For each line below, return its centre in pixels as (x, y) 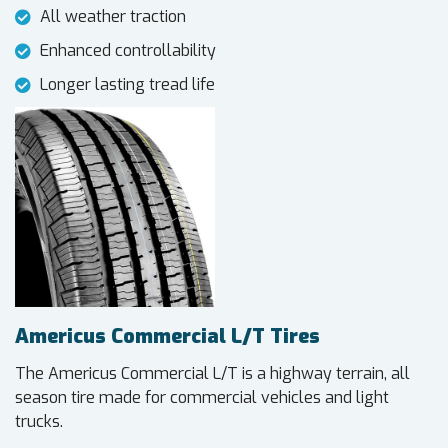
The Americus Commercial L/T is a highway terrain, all (212, 374)
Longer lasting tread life (127, 85)
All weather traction (113, 17)
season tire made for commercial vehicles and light (202, 398)
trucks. (39, 422)
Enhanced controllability (128, 51)
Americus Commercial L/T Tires (167, 337)
